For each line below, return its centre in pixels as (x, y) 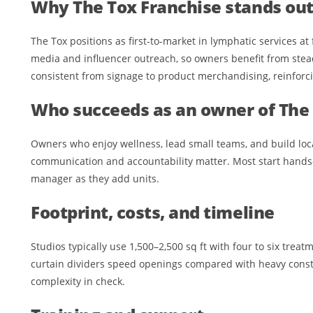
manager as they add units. (95, 179)
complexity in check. (78, 282)
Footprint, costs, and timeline (153, 212)
